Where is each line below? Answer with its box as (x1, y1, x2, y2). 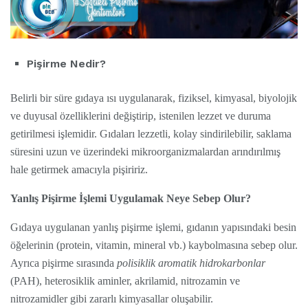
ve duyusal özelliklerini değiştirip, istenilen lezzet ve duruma (10, 110, 271, 122)
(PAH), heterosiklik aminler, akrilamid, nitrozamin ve (10, 275, 240, 287)
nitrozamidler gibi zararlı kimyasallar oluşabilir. (10, 293, 213, 305)
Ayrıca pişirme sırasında (10, 257, 117, 269)
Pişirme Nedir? (27, 57, 106, 71)
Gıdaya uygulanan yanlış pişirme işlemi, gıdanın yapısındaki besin (10, 221, 296, 234)
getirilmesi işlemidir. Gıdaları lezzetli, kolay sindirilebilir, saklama (10, 128, 291, 140)
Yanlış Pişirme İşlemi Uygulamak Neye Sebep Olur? (10, 192, 251, 205)
